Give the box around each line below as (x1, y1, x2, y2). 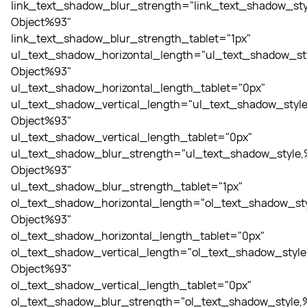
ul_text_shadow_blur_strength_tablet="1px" (11, 179, 243, 194)
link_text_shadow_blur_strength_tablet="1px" (11, 31, 251, 46)
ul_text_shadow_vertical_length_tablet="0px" (11, 130, 252, 145)
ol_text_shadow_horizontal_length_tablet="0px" (11, 228, 265, 243)
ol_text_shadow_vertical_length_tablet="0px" (11, 278, 251, 293)
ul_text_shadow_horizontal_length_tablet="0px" (11, 80, 265, 95)
